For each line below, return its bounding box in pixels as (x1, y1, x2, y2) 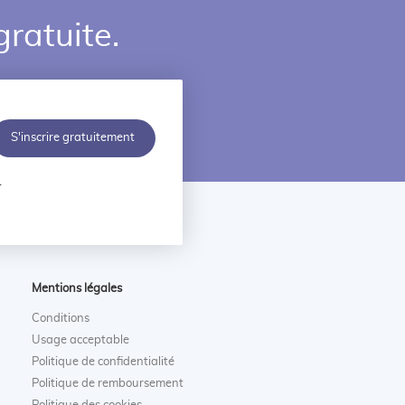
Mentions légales (31, 282, 122, 295)
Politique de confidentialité (31, 355, 174, 368)
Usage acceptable (31, 334, 129, 346)
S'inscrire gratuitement (11, 132, 136, 145)
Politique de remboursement (31, 377, 184, 390)
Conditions (31, 312, 89, 325)
